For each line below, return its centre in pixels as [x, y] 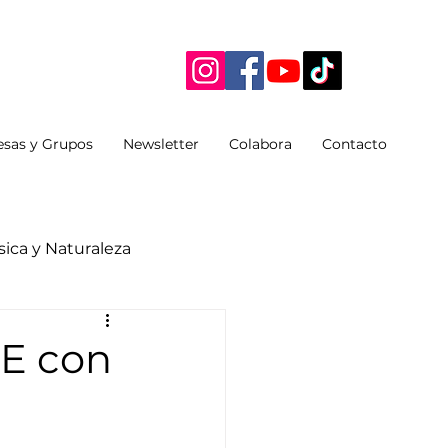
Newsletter [161, 144]
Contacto [354, 144]
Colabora [260, 144]
